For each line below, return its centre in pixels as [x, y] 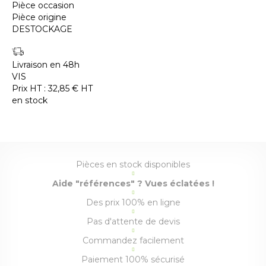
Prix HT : [30, 89]
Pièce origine [39, 18]
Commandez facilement [133, 241]
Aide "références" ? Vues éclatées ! [133, 184]
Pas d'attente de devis [133, 222]
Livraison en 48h [46, 65]
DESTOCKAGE [42, 29]
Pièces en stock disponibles [133, 165]
